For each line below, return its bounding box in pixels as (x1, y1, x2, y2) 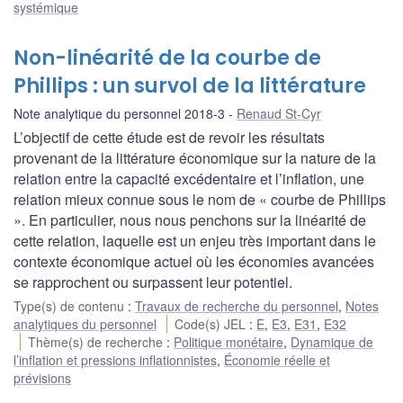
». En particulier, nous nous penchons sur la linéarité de (13, 209, 366, 230)
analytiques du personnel (13, 314, 157, 333)
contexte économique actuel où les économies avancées (13, 250, 374, 272)
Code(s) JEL (175, 314, 250, 333)
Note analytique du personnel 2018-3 (13, 103, 225, 122)
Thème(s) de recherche (28, 332, 167, 351)
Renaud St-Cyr (237, 103, 321, 122)
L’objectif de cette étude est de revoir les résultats (13, 126, 325, 148)
